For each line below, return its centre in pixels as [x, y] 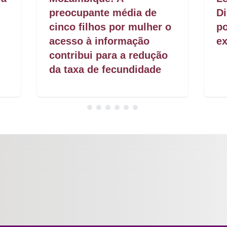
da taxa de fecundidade [105, 70]
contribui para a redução [109, 55]
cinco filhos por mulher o [110, 27]
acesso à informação [100, 41]
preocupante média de [103, 13]
